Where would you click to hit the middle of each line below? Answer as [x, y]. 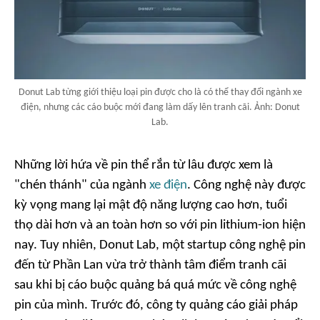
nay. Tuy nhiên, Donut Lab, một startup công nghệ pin [160, 246]
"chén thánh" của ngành [82, 186]
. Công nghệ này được [246, 186]
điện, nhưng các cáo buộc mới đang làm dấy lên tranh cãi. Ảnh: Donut [160, 108]
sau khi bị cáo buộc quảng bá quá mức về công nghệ [155, 286]
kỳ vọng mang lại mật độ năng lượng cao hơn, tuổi [151, 206]
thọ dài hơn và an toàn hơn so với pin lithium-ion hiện [160, 226]
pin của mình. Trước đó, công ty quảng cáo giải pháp [156, 306]
